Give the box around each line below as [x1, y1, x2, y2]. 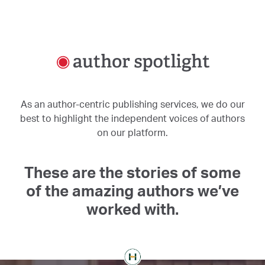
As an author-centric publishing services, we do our [20, 98, 245, 110]
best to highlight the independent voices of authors [20, 112, 245, 124]
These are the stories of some [24, 162, 241, 182]
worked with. [86, 199, 179, 218]
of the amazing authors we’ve [26, 180, 239, 200]
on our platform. [97, 126, 168, 138]
